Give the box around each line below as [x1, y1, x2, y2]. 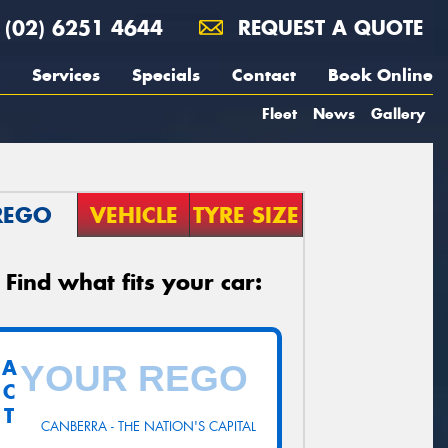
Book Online [328, 64, 433, 86]
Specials [132, 64, 200, 86]
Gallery [371, 104, 425, 123]
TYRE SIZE [193, 201, 300, 229]
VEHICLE [89, 201, 178, 229]
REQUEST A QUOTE [231, 15, 423, 40]
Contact [232, 64, 296, 86]
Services [32, 64, 100, 86]
